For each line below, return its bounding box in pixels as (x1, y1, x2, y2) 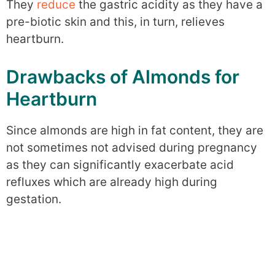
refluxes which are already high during (6, 174, 217, 189)
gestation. (6, 192, 61, 206)
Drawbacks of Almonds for (6, 65, 239, 88)
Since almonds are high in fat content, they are (6, 123, 263, 137)
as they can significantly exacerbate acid (6, 157, 234, 172)
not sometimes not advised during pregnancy (6, 140, 257, 155)
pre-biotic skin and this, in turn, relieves (6, 15, 225, 29)
